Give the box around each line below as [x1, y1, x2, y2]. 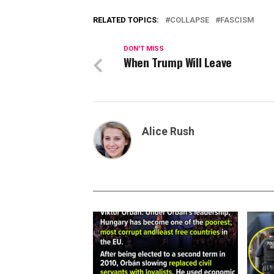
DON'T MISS [124, 45, 164, 53]
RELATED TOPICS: [93, 15, 159, 24]
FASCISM [220, 15, 254, 24]
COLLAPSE [170, 15, 209, 24]
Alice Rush [142, 125, 194, 138]
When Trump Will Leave [124, 53, 232, 71]
